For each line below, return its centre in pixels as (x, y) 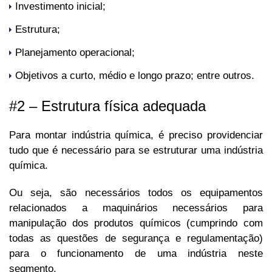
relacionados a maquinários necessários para (136, 208)
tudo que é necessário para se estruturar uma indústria (136, 151)
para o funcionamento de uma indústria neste (136, 254)
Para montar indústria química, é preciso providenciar (136, 135)
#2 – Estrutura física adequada (107, 106)
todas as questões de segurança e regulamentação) (136, 239)
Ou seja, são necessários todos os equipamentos (136, 193)
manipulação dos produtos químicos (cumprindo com (136, 223)
